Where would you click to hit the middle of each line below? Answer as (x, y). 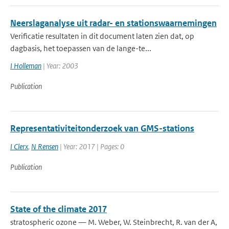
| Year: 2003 (60, 66)
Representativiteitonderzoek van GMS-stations (102, 128)
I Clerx (19, 146)
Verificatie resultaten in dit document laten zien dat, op (102, 36)
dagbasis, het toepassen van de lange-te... (81, 48)
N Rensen (45, 146)
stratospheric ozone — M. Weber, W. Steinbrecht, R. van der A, (114, 222)
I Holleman (26, 66)
